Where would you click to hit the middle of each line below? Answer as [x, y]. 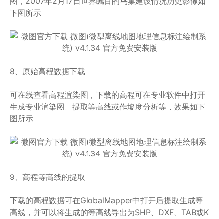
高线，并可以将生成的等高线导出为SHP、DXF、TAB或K [109, 212]
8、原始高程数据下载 [47, 71]
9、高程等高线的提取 [47, 177]
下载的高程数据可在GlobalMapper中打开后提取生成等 [106, 200]
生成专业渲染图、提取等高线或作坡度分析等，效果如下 [108, 107]
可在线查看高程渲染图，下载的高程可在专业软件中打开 [108, 95]
